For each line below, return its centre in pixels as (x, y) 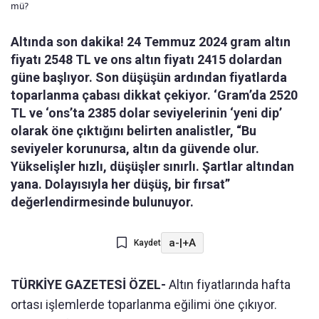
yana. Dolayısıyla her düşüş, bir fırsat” (120, 184)
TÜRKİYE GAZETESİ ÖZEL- (88, 285)
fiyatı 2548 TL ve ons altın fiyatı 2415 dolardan (146, 60)
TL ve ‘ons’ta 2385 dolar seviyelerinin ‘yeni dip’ (146, 113)
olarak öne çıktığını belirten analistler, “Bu (134, 131)
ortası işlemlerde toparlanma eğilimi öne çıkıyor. (144, 305)
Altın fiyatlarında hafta (228, 285)
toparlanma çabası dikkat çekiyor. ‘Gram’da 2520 (154, 95)
